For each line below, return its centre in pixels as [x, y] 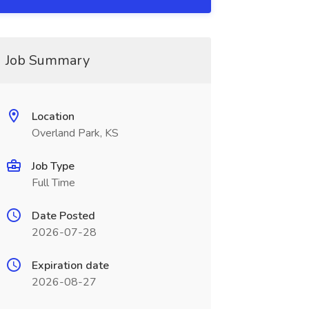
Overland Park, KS [75, 133]
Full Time [53, 183]
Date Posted [63, 216]
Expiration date [70, 266]
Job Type [53, 166]
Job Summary [47, 60]
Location [53, 117]
